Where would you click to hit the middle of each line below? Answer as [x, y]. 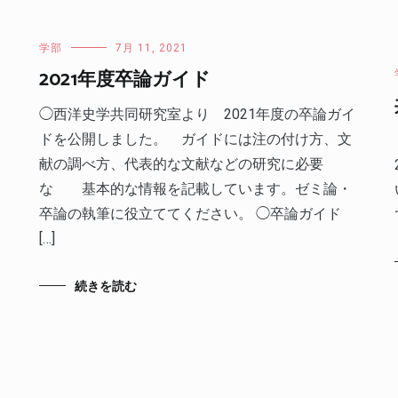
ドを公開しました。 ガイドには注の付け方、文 [195, 139]
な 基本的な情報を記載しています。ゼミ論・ [195, 189]
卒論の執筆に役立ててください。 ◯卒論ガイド [190, 214]
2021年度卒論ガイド [124, 80]
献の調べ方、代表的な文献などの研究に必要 [181, 164]
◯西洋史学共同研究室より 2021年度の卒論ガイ [197, 114]
